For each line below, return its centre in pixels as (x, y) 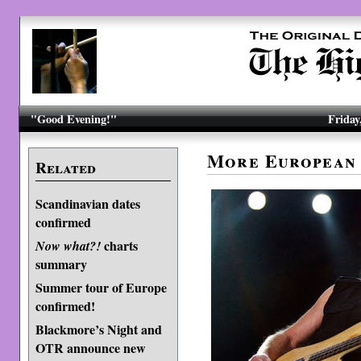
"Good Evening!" (74, 119)
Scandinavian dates (87, 203)
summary (61, 263)
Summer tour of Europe (101, 287)
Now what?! (68, 246)
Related (65, 168)
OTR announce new (90, 347)
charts (119, 245)
